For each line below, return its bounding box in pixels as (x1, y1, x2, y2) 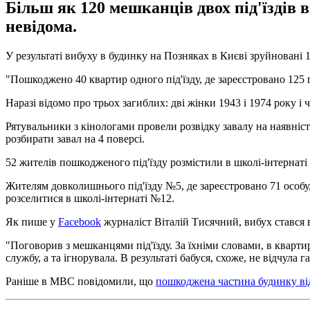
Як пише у (6, 215, 58, 228)
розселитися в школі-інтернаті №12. (6, 192, 174, 204)
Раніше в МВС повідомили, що (6, 275, 156, 287)
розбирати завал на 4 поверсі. (6, 132, 145, 145)
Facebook (58, 215, 101, 228)
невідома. (6, 17, 77, 35)
